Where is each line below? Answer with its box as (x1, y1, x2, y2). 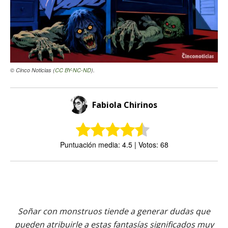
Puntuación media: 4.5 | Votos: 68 (60, 139, 168, 150)
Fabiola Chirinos (92, 99, 157, 110)
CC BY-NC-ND (55, 66, 91, 74)
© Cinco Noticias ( (10, 66, 55, 74)
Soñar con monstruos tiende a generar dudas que (18, 205, 210, 217)
